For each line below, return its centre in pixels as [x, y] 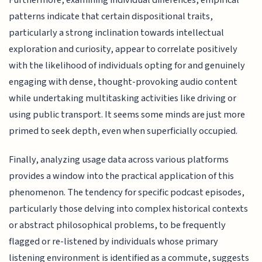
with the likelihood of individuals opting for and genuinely [127, 66]
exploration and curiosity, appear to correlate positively [123, 49]
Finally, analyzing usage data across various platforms [119, 159]
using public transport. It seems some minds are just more [127, 115]
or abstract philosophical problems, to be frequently [118, 225]
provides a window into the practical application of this [122, 176]
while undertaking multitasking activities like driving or [123, 99]
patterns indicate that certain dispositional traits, [111, 17]
